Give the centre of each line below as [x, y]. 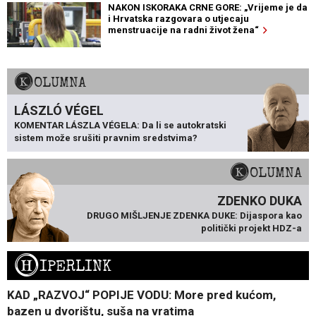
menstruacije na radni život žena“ [185, 30]
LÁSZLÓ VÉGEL [59, 111]
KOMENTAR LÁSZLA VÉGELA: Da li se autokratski [120, 126]
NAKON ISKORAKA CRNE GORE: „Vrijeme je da [207, 8]
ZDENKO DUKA [260, 201]
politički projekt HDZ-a [251, 229]
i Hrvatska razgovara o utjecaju [178, 19]
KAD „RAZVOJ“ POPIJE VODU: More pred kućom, [141, 295]
